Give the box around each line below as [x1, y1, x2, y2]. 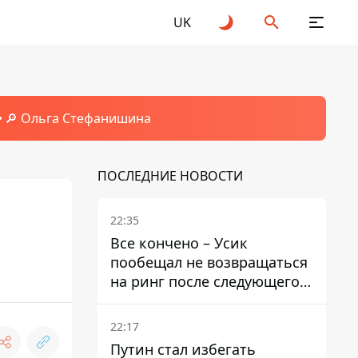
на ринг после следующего [110, 272, 300, 291]
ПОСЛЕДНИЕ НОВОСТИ [97, 167, 243, 185]
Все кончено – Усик [110, 233, 248, 253]
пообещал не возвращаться [110, 253, 308, 272]
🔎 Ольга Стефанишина [4, 109, 151, 127]
